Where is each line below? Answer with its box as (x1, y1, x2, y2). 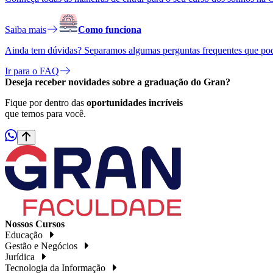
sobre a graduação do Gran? (112, 77, 230, 88)
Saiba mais (5, 24, 46, 35)
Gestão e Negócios (5, 241, 77, 252)
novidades (68, 77, 110, 88)
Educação (5, 230, 43, 241)
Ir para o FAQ (5, 66, 59, 77)
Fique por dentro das (5, 97, 87, 108)
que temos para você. (5, 108, 86, 119)
